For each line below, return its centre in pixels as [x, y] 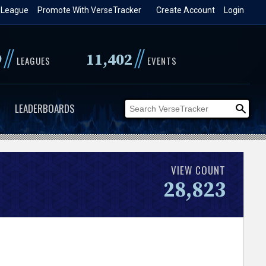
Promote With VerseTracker [90, 10]
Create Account [186, 10]
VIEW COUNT [199, 170]
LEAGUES [33, 61]
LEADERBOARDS [45, 108]
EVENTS [162, 61]
